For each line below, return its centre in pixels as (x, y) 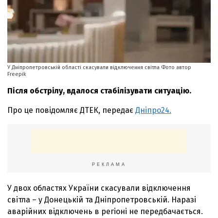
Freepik (17, 74)
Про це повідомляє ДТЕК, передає (71, 110)
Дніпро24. (153, 110)
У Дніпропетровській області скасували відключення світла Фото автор (99, 67)
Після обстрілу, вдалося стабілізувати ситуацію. (99, 91)
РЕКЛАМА (109, 164)
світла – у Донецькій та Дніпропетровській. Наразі (102, 200)
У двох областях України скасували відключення (99, 188)
